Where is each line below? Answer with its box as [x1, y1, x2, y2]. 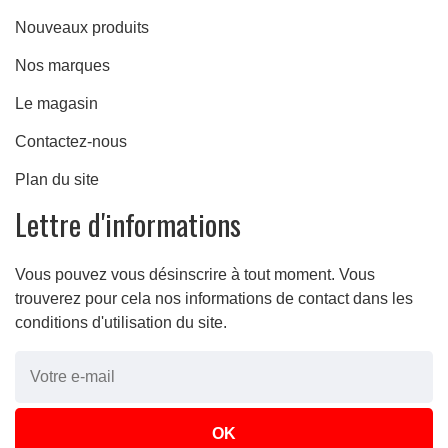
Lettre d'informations [15, 203, 241, 246]
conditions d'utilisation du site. [15, 314, 227, 332]
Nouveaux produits [15, 19, 149, 37]
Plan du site [15, 171, 99, 189]
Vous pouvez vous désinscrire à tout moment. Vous [15, 266, 375, 284]
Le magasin [15, 95, 98, 113]
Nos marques [15, 57, 110, 75]
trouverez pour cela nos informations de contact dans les [15, 290, 413, 308]
